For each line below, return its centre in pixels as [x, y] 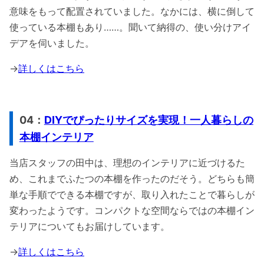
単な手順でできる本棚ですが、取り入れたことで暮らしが [132, 195]
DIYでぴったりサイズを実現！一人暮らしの [148, 120]
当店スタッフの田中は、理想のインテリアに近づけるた [127, 163]
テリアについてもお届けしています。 [90, 227]
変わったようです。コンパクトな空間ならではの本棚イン [132, 211]
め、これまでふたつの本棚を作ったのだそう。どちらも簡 [132, 179]
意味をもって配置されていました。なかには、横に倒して [132, 11]
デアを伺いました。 [52, 43]
